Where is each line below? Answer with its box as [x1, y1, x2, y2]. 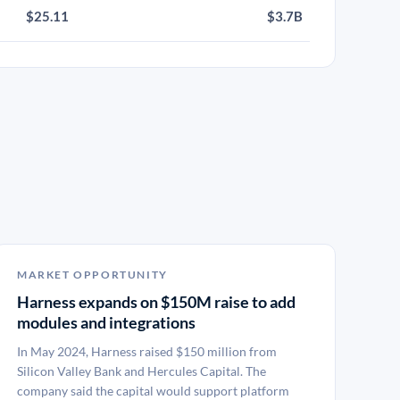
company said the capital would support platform [17, 383, 289, 398]
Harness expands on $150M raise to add [17, 292, 296, 312]
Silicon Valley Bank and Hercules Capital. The [17, 363, 266, 379]
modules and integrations [17, 312, 196, 332]
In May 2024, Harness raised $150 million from [17, 344, 277, 359]
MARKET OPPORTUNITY [17, 268, 168, 281]
